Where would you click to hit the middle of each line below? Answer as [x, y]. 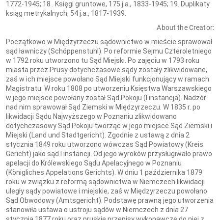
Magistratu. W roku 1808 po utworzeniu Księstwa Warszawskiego [109, 88]
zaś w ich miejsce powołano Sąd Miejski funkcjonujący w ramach [108, 79]
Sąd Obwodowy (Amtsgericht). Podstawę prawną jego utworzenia [110, 200]
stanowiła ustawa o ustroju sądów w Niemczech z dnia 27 [97, 210]
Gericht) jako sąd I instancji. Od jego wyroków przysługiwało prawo [109, 154]
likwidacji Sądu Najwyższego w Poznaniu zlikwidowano [91, 116]
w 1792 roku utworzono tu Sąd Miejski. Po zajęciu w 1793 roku [103, 60]
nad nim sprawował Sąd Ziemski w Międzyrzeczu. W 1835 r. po [103, 107]
